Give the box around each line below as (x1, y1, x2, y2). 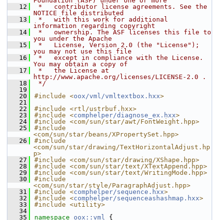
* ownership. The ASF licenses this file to (34, 28, 211, 36)
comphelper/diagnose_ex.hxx (74, 111, 176, 119)
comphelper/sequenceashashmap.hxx (74, 194, 199, 202)
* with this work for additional (34, 16, 168, 23)
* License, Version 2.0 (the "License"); (34, 41, 199, 49)
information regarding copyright (33, 22, 155, 29)
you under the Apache (33, 35, 112, 42)
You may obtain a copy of (33, 60, 128, 68)
